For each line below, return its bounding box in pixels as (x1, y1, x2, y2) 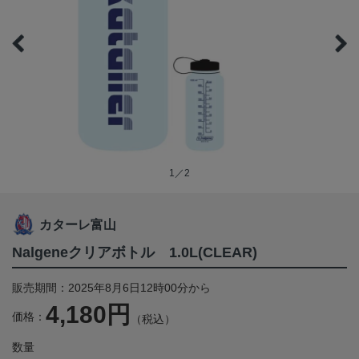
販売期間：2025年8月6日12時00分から (12, 281, 211, 295)
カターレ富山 (39, 218, 116, 232)
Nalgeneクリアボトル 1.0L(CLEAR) (12, 244, 257, 261)
